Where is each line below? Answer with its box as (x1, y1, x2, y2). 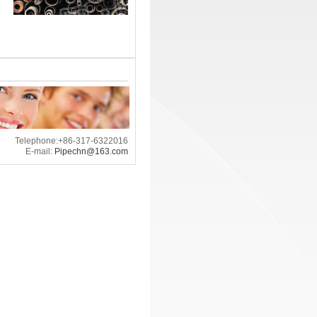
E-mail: (25, 146, 54, 156)
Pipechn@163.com (54, 146, 128, 156)
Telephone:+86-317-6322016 (15, 135, 128, 146)
